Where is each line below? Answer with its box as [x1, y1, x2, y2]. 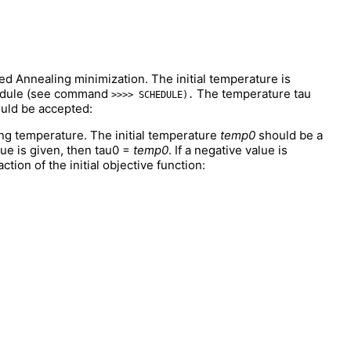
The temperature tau [194, 86, 311, 102]
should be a [255, 128, 323, 143]
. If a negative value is [168, 143, 288, 158]
